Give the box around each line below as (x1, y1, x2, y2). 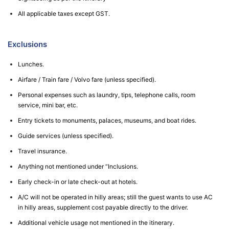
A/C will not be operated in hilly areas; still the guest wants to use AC (18, 193, 213, 201)
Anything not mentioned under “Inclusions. (18, 163, 138, 170)
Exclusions (8, 39, 47, 49)
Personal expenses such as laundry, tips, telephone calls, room (18, 91, 195, 99)
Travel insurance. (18, 147, 67, 155)
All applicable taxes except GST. (18, 10, 110, 17)
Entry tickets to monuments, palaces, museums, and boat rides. (18, 117, 196, 124)
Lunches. (18, 60, 44, 68)
